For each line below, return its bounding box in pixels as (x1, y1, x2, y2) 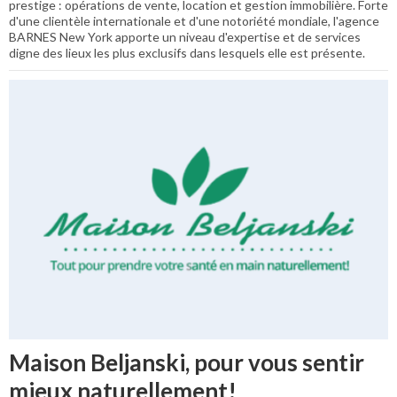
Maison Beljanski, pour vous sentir (9, 347, 364, 377)
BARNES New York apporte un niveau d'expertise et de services (9, 28, 361, 44)
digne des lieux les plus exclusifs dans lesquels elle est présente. (9, 44, 365, 60)
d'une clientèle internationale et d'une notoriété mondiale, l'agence (9, 12, 379, 28)
